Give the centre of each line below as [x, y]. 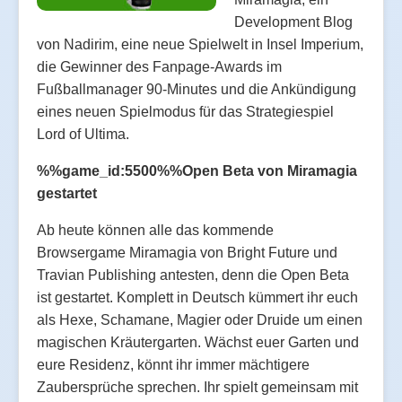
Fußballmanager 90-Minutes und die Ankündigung [197, 89]
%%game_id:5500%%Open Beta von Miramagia [197, 170]
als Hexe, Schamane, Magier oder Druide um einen [200, 319]
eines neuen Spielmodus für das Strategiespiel [185, 111]
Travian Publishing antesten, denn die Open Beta [193, 275]
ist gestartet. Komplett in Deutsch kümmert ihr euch [197, 297]
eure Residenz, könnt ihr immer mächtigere [173, 364]
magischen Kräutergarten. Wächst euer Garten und [198, 342]
